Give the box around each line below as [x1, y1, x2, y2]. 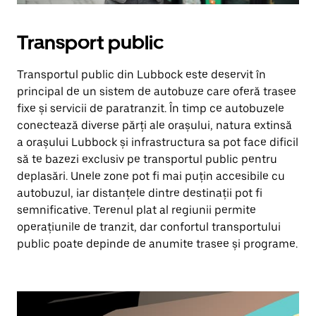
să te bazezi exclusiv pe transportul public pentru [17, 152, 277, 166]
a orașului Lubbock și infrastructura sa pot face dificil [17, 135, 298, 149]
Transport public [17, 30, 164, 54]
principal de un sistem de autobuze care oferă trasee [17, 85, 296, 98]
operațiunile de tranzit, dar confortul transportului [17, 220, 281, 233]
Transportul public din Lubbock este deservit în [17, 68, 266, 81]
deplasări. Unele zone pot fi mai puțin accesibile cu [17, 169, 285, 183]
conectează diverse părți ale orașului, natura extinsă [17, 119, 292, 132]
